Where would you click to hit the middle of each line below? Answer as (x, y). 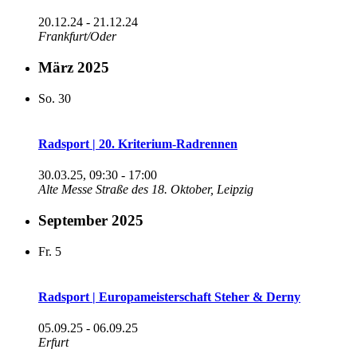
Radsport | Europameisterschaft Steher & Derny (169, 297)
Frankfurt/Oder (77, 37)
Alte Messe (67, 190)
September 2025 (91, 221)
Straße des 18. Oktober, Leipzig (175, 190)
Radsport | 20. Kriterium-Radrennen (138, 144)
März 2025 (74, 68)
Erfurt (53, 343)
